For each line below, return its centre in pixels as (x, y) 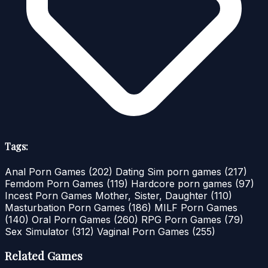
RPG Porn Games (183, 219)
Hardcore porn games (183, 183)
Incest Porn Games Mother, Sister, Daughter (108, 195)
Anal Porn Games (47, 171)
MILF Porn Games (196, 207)
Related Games (44, 256)
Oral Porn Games (73, 219)
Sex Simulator (38, 231)
